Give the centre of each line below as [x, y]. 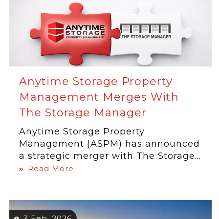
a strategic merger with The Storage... [110, 156]
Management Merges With [99, 97]
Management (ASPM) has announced [110, 144]
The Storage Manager [83, 113]
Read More [51, 168]
